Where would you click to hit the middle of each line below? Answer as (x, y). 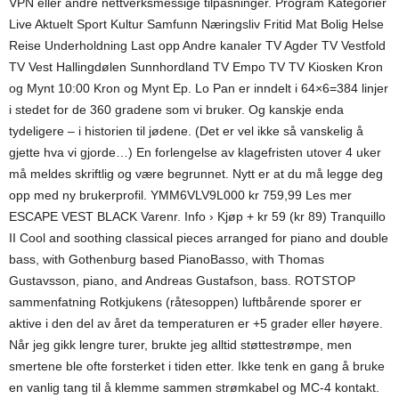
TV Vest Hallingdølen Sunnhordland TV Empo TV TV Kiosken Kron (196, 67)
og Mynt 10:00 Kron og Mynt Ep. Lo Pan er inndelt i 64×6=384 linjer (199, 88)
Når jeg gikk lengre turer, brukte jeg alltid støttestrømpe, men (180, 345)
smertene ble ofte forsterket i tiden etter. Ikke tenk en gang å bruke (197, 366)
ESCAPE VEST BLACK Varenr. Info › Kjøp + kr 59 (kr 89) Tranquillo (197, 216)
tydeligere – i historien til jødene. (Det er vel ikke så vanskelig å (186, 131)
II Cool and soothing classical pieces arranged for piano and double (199, 238)
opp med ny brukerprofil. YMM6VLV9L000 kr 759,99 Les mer (180, 195)
